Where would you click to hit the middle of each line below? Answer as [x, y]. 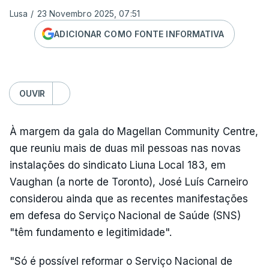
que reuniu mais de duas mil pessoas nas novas [125, 148]
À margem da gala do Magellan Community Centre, [134, 131]
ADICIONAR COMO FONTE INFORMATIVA [139, 34]
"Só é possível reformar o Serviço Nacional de [121, 261]
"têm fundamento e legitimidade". [91, 232]
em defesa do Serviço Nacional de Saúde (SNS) [125, 216]
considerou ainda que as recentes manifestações [129, 199]
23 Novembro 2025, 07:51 [88, 14]
